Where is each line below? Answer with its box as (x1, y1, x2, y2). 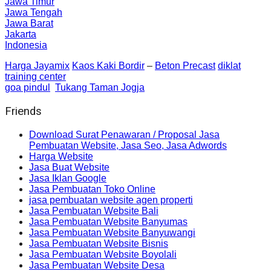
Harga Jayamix (5, 60, 70, 71)
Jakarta (5, 29, 36, 40)
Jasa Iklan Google (29, 172, 106, 183)
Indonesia (5, 40, 47, 51)
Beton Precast (155, 60, 215, 71)
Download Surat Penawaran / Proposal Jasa (29, 129, 220, 140)
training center (5, 71, 66, 82)
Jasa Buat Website (29, 162, 109, 172)
